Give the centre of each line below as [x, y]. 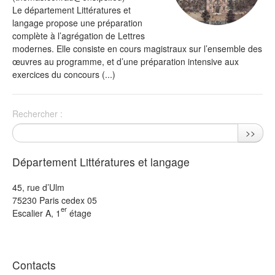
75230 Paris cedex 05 [55, 200]
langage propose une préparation [77, 23]
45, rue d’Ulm [38, 187]
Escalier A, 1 [37, 213]
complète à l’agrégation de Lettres [79, 36]
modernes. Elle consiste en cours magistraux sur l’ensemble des [137, 48]
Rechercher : [37, 114]
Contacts [34, 265]
